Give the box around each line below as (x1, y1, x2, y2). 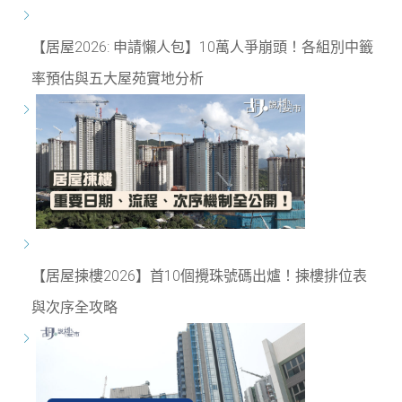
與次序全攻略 (31, 299, 118, 316)
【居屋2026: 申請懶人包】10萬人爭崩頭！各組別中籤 (31, 39, 373, 56)
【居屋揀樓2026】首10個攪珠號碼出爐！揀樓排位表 (31, 267, 367, 284)
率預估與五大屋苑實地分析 (31, 70, 204, 87)
